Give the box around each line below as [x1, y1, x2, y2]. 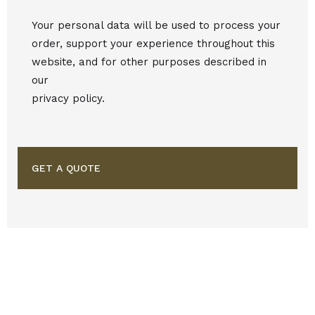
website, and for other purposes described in [32, 55, 266, 68]
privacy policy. [32, 91, 105, 105]
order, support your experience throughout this [32, 37, 275, 50]
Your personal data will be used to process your [32, 18, 281, 32]
